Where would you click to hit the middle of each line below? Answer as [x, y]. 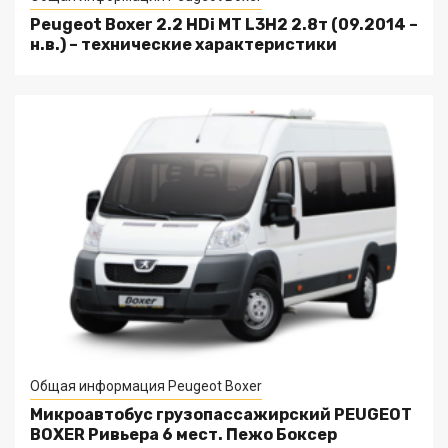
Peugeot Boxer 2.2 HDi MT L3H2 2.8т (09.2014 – [224, 24]
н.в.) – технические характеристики [183, 44]
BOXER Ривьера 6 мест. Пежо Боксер [183, 434]
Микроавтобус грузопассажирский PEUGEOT [221, 414]
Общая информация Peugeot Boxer [146, 386]
